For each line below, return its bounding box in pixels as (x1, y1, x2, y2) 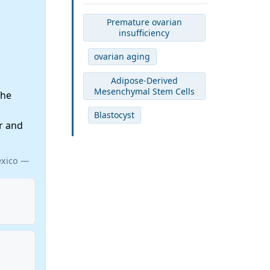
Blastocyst (94, 108, 135, 121)
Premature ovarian (106, 16, 182, 28)
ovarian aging (94, 51, 151, 63)
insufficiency (119, 27, 170, 39)
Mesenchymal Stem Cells (93, 85, 195, 97)
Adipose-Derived (110, 74, 178, 86)
